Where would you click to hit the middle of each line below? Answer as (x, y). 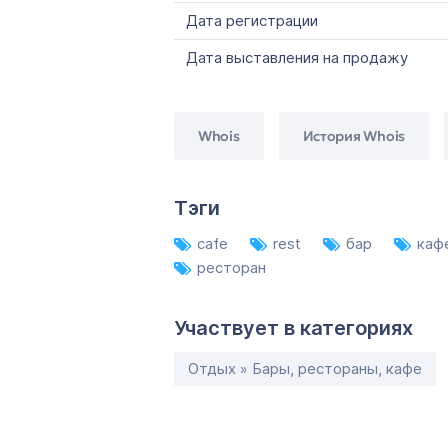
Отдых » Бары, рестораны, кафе (305, 368)
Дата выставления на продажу (297, 57)
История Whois (353, 135)
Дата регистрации (252, 20)
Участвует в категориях (293, 328)
